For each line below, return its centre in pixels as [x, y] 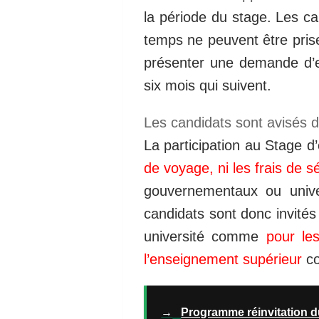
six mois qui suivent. [208, 85]
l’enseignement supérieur [223, 260]
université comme [205, 237]
